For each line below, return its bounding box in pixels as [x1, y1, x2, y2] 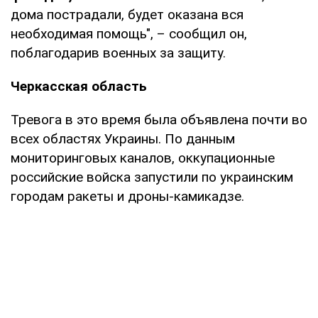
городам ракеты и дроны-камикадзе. [11, 188, 244, 205]
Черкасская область [11, 78, 147, 95]
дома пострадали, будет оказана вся [11, 6, 243, 23]
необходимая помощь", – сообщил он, [11, 26, 247, 43]
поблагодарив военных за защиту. [11, 45, 226, 62]
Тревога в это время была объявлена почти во [11, 111, 307, 128]
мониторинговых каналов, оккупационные [11, 150, 275, 167]
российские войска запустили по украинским [11, 169, 293, 186]
